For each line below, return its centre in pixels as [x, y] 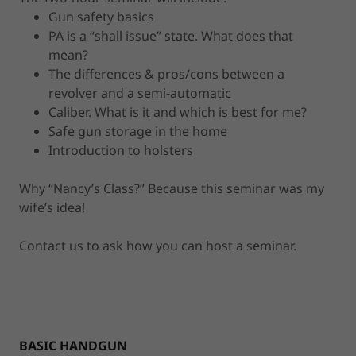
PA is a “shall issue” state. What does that [170, 35]
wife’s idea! [52, 207]
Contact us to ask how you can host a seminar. [158, 245]
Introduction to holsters [120, 150]
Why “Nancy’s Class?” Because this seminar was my [172, 188]
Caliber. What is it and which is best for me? [177, 112]
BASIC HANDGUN [73, 345]
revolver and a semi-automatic [139, 93]
